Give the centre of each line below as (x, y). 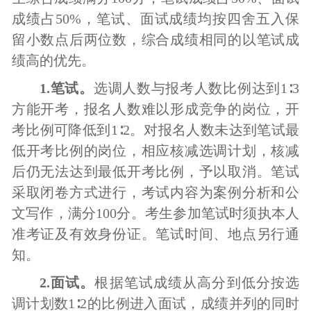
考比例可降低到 (61, 130)
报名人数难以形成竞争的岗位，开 (192, 109)
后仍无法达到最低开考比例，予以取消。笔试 (155, 171)
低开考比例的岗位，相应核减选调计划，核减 (155, 151)
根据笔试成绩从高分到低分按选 (197, 283)
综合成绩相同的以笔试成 (220, 40)
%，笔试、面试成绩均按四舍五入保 (184, 19)
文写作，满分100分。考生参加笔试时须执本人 (155, 213)
